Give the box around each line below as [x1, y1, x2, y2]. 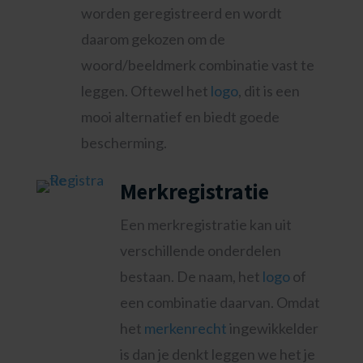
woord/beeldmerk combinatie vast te [80, 56, 314, 74]
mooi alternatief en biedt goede [80, 108, 280, 126]
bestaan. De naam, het [119, 267, 263, 285]
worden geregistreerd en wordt [80, 4, 282, 22]
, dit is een [237, 82, 300, 100]
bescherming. [80, 134, 167, 152]
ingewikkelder [226, 319, 318, 337]
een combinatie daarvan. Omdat [119, 293, 320, 311]
